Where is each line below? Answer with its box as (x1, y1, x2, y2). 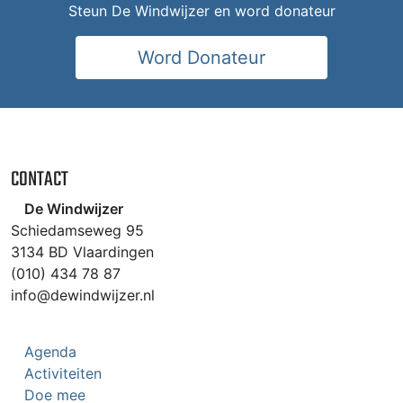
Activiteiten (24, 364, 102, 383)
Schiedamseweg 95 (11, 221, 144, 240)
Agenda (24, 343, 76, 362)
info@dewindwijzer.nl (11, 286, 155, 305)
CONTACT (11, 168, 68, 192)
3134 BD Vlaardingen (11, 243, 154, 262)
